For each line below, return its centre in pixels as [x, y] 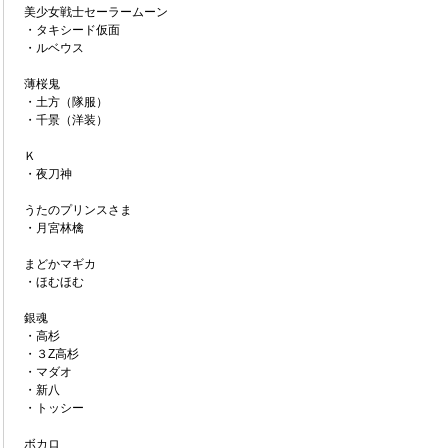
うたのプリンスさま [72, 210]
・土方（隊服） [60, 102]
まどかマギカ [54, 264]
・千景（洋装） [60, 120]
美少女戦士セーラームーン [90, 12]
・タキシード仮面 [66, 30]
